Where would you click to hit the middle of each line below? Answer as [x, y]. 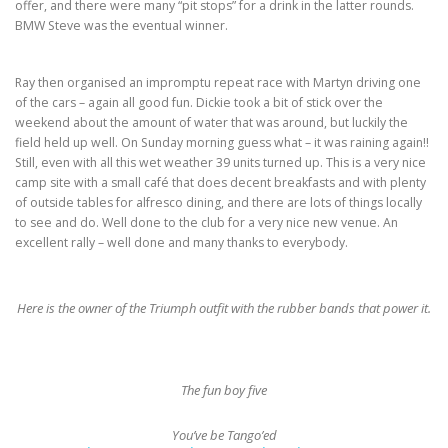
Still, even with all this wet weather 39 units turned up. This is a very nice [220, 162]
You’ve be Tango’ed [224, 435]
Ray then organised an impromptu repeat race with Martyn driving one [218, 82]
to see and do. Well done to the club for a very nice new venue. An [206, 222]
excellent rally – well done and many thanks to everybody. [181, 242]
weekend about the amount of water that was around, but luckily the [211, 122]
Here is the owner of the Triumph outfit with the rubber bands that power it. [224, 307]
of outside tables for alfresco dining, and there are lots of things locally [218, 202]
